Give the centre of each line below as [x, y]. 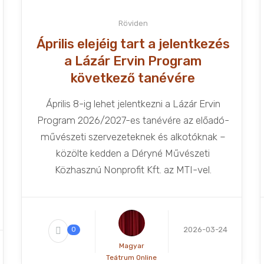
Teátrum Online [132, 258]
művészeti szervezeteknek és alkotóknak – [133, 137]
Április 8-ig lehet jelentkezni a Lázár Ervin [133, 104]
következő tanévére [133, 78]
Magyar [131, 246]
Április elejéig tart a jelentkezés [133, 44]
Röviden [133, 23]
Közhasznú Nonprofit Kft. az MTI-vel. [133, 170]
